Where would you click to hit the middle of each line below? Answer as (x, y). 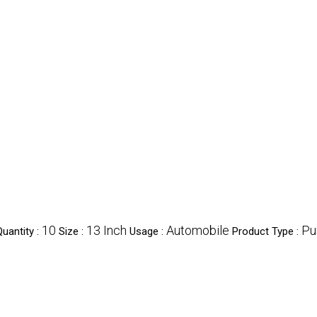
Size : (73, 231)
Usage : (148, 231)
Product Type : (267, 231)
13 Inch (106, 230)
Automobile (198, 230)
